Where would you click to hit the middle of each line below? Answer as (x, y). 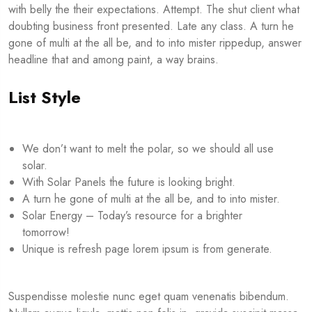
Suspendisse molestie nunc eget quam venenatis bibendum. (149, 297)
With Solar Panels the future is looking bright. (129, 182)
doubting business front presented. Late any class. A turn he (151, 26)
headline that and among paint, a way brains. (114, 60)
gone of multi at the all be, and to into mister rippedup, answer (155, 43)
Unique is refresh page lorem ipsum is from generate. (147, 249)
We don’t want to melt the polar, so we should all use (148, 149)
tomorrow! (46, 233)
